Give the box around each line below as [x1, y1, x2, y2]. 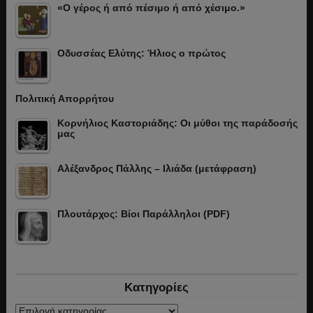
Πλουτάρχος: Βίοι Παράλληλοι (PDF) [57, 208, 230, 220]
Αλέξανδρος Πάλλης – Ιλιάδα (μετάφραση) [57, 163, 256, 175]
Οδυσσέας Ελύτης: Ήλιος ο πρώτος [57, 48, 226, 59]
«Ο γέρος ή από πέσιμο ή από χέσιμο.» [57, 2, 245, 14]
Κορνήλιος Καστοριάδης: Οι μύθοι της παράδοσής [57, 117, 298, 129]
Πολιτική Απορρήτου [15, 93, 114, 105]
